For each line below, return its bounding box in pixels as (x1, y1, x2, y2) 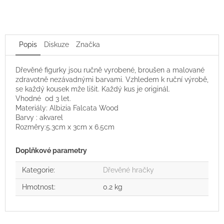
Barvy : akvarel (15, 113, 63, 121)
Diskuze (44, 40, 69, 48)
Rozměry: (15, 122, 46, 131)
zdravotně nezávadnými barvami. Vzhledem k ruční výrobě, (15, 75, 208, 83)
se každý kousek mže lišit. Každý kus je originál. (15, 84, 172, 93)
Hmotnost (22, 182, 54, 191)
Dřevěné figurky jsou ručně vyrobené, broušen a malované (15, 65, 204, 74)
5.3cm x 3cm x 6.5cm (46, 122, 114, 131)
